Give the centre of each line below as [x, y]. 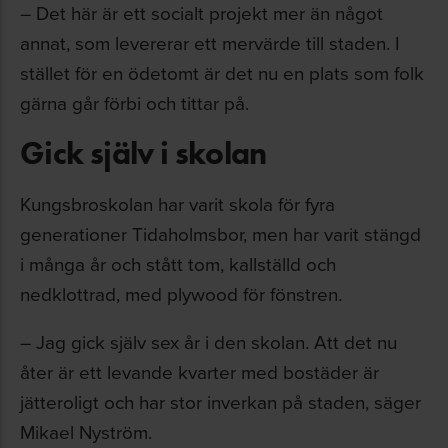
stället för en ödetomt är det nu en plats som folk [222, 72]
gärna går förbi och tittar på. [134, 102]
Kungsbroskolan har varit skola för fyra [177, 203]
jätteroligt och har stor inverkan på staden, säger [220, 401]
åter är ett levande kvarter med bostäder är [199, 371]
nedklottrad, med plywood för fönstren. [181, 293]
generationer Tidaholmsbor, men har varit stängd [220, 233]
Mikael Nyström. [86, 431]
